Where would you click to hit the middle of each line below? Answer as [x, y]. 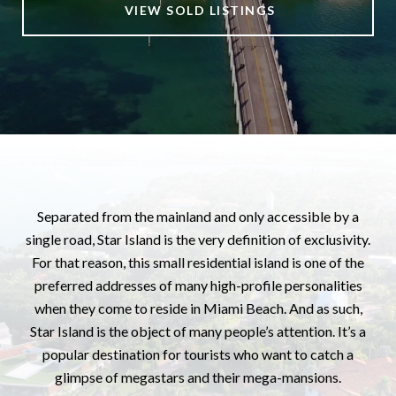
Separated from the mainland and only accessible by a [198, 216]
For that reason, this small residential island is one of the [198, 262]
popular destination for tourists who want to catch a [198, 354]
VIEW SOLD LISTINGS [198, 11]
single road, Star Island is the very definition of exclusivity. [198, 239]
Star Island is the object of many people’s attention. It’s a [198, 331]
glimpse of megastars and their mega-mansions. [198, 377]
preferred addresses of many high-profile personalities [198, 285]
